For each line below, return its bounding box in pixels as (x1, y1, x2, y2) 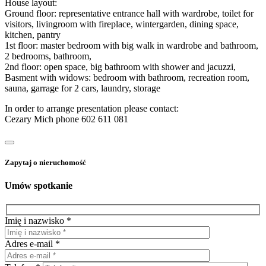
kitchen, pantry (5, 30, 61, 40)
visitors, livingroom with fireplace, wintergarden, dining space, (5, 19, 239, 30)
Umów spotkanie (5, 180, 72, 191)
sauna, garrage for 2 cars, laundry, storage (5, 83, 160, 94)
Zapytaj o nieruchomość (5, 158, 86, 167)
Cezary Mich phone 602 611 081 (5, 114, 128, 125)
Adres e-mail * (5, 239, 60, 249)
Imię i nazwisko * (5, 216, 71, 226)
